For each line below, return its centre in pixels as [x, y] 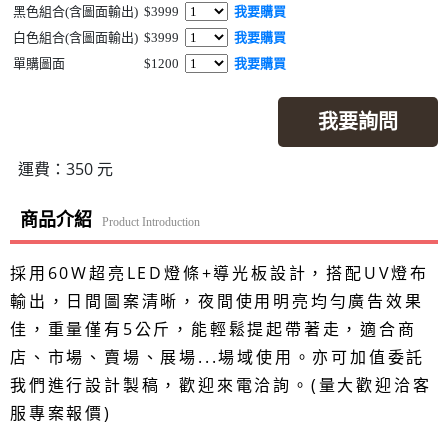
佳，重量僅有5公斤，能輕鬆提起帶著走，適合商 [213, 329]
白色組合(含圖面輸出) [75, 37]
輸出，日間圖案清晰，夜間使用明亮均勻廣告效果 [217, 301]
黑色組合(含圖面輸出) [75, 11]
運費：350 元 [61, 169]
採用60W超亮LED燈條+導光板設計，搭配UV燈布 [219, 273]
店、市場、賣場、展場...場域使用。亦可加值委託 [218, 357]
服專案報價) [61, 413]
